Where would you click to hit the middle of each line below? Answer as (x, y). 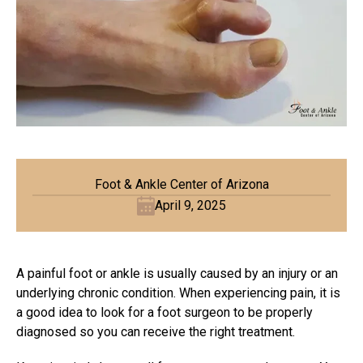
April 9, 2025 (190, 205)
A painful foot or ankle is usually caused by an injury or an (177, 273)
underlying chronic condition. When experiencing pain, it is (178, 293)
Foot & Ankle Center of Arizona (181, 184)
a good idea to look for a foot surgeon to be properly (164, 312)
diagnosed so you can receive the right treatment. (157, 331)
